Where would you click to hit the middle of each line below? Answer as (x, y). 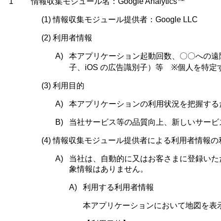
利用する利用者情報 (118, 187)
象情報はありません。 (109, 169)
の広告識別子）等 (136, 67)
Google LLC (177, 19)
